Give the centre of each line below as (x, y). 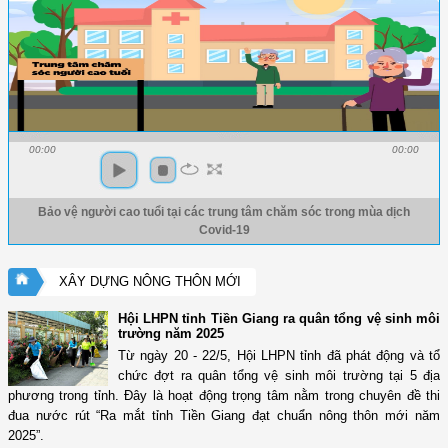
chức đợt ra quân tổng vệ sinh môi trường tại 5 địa (279, 376)
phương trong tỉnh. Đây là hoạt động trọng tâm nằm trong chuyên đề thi (224, 396)
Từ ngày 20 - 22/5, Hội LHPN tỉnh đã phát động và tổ (279, 356)
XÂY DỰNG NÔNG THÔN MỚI (150, 282)
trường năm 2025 (171, 334)
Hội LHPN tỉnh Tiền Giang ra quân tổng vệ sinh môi (279, 319)
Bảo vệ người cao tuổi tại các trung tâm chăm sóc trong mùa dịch (224, 212)
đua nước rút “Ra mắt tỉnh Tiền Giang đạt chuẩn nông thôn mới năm (224, 416)
